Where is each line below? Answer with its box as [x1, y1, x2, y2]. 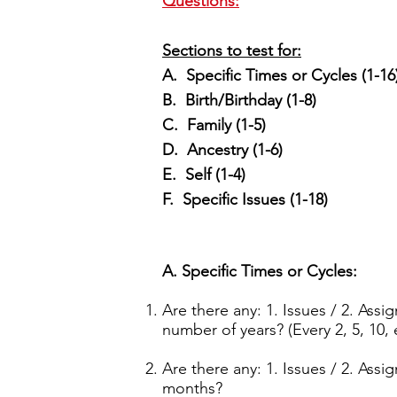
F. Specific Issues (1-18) [162, 190, 328, 209]
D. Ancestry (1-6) [162, 140, 283, 160]
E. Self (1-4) [162, 165, 245, 184]
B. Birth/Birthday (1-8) [162, 90, 316, 110]
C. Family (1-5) [162, 115, 266, 135]
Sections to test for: [162, 41, 301, 60]
